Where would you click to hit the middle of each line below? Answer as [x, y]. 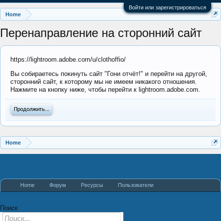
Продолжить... [32, 110]
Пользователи [136, 185]
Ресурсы [92, 185]
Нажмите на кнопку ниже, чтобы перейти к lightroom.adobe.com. [105, 90]
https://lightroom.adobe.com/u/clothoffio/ [68, 59]
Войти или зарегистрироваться [167, 7]
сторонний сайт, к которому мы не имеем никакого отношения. [104, 82]
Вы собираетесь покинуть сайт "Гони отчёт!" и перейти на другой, [109, 74]
